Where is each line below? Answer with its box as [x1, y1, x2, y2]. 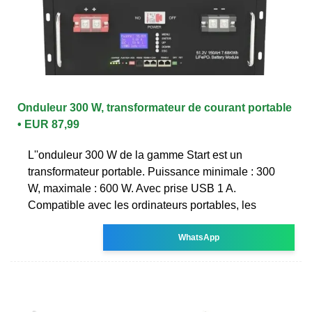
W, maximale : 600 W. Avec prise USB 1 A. [28, 182, 236, 194]
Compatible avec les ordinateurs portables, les [28, 198, 256, 211]
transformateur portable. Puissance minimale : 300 [28, 165, 275, 178]
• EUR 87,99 [17, 118, 79, 130]
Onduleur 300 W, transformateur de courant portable [17, 101, 292, 114]
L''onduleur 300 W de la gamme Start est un [28, 148, 242, 161]
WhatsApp [178, 232, 220, 242]
